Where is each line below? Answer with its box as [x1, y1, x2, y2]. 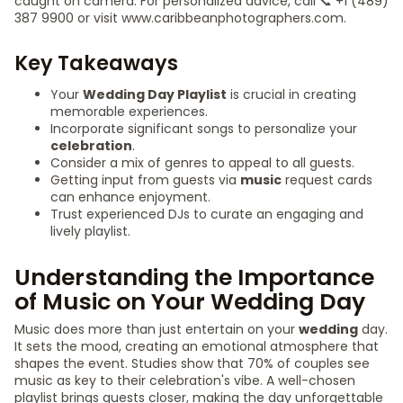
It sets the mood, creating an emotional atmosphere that [14, 337, 379, 355]
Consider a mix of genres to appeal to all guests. [50, 154, 354, 172]
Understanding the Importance [14, 262, 374, 293]
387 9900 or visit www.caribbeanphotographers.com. [14, 9, 346, 27]
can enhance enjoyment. [50, 188, 210, 206]
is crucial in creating [227, 85, 356, 103]
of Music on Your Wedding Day [14, 286, 365, 318]
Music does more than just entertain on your [14, 320, 299, 338]
